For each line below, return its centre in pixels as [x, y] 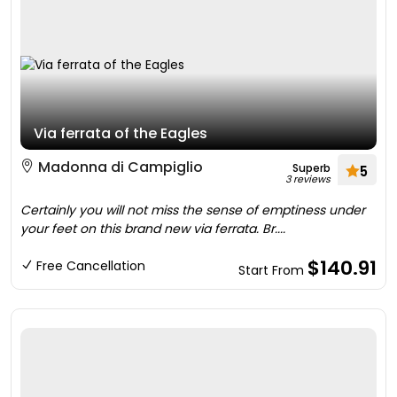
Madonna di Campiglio [119, 167]
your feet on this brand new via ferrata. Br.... [153, 229]
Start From [273, 270]
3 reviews [308, 179]
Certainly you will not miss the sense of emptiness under [193, 210]
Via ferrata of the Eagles [121, 133]
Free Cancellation [91, 266]
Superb [311, 168]
